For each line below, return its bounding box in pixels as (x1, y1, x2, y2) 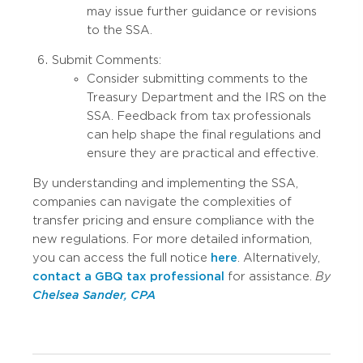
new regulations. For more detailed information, (32, 233, 312, 246)
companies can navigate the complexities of (32, 195, 292, 209)
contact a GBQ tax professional (32, 270, 224, 284)
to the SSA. (87, 23, 152, 37)
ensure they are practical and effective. (87, 147, 318, 160)
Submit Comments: (52, 53, 161, 67)
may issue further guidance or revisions (87, 5, 317, 19)
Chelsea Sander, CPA (32, 288, 156, 302)
